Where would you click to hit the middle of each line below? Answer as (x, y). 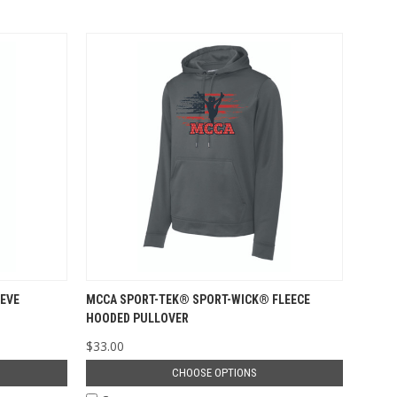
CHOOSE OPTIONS (214, 372)
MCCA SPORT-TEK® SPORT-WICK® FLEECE (198, 299)
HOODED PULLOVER (137, 318)
